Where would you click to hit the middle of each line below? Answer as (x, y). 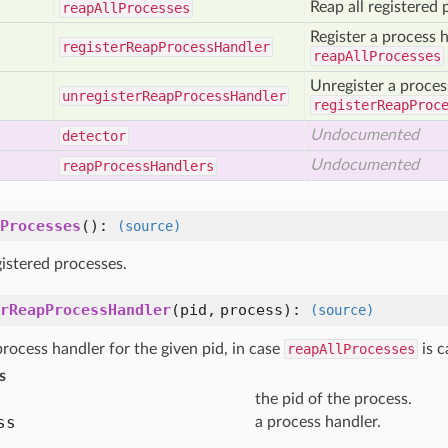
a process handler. (318, 422)
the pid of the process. (333, 399)
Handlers (182, 166)
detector (94, 136)
